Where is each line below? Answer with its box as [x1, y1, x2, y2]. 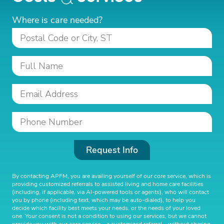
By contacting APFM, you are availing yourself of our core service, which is [12, 172, 211, 180]
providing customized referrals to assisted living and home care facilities [12, 180, 203, 188]
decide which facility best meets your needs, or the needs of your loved [12, 204, 200, 212]
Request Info [86, 144, 138, 156]
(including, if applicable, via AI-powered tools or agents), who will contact [12, 188, 209, 196]
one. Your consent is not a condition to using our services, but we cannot [12, 212, 206, 220]
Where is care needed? [12, 14, 102, 26]
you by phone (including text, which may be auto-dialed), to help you [12, 196, 195, 204]
